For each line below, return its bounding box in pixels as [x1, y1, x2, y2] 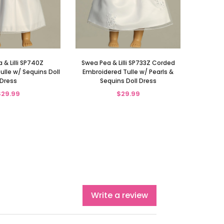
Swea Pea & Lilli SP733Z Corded [81, 58, 175, 67]
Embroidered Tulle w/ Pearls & [82, 67, 173, 76]
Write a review [91, 189, 148, 201]
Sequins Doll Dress [99, 76, 156, 85]
